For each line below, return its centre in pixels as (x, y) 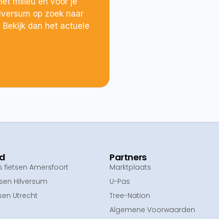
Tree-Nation (130, 196)
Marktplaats (130, 167)
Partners (128, 157)
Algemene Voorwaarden (152, 210)
